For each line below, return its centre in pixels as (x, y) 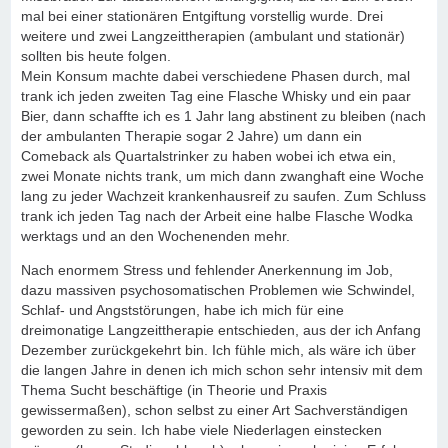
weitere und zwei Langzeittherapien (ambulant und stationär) (213, 36)
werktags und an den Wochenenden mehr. (155, 236)
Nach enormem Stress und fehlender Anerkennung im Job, (207, 270)
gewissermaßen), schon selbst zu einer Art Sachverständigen (214, 410)
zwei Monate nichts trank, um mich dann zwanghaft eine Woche (222, 176)
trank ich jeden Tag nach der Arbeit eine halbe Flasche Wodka (217, 216)
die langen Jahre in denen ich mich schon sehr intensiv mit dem (222, 370)
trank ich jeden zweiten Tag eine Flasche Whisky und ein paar (216, 96)
